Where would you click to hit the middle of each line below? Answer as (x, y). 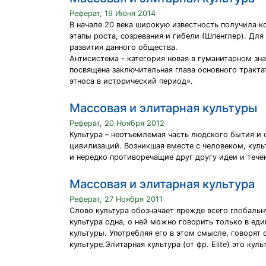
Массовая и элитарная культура (162, 184)
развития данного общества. (123, 47)
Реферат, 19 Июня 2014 (113, 13)
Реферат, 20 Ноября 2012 (117, 123)
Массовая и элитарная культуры (163, 108)
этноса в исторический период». (131, 81)
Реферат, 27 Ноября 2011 (116, 199)
